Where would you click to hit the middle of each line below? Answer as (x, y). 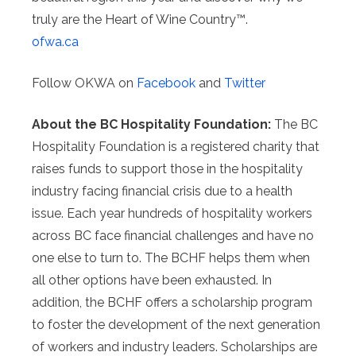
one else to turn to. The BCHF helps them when (171, 258)
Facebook (166, 83)
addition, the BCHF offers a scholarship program (172, 303)
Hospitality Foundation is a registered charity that (176, 147)
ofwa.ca (55, 42)
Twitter (245, 83)
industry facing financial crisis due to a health (162, 192)
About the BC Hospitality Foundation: (151, 125)
